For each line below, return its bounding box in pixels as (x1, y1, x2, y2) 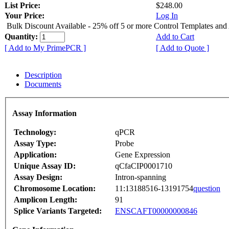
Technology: (14, 128, 56, 137)
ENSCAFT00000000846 (115, 207, 197, 216)
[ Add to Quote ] (156, 43, 209, 52)
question (193, 184, 220, 193)
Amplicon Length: (14, 195, 77, 204)
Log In (156, 11, 178, 20)
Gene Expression (115, 150, 170, 159)
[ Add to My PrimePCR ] (5, 43, 86, 52)
